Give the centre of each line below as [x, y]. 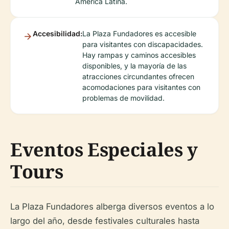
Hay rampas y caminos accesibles [139, 55]
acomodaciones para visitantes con [141, 87]
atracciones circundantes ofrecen [138, 76]
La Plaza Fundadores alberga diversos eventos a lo [112, 207]
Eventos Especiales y [104, 150]
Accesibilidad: [58, 33]
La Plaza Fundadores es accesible [139, 33]
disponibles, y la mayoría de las [134, 66]
